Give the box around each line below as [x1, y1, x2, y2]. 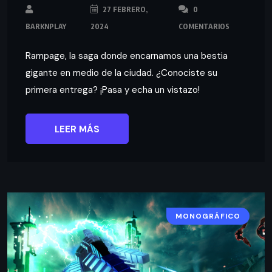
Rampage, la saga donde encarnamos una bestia [25, 49, 228, 62]
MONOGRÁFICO [175, 211, 240, 221]
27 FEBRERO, [101, 4, 148, 14]
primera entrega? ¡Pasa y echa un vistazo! [25, 83, 200, 96]
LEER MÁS [55, 123, 100, 135]
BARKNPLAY [25, 21, 66, 31]
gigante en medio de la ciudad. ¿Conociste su [25, 66, 217, 79]
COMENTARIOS [178, 21, 229, 31]
